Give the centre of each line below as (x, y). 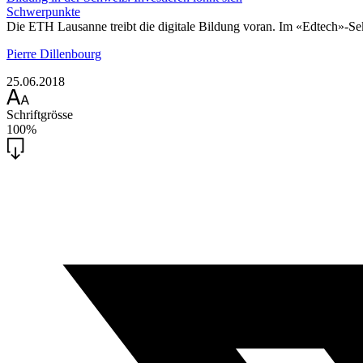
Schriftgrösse (40, 115)
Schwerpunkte (43, 12)
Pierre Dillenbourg (54, 54)
